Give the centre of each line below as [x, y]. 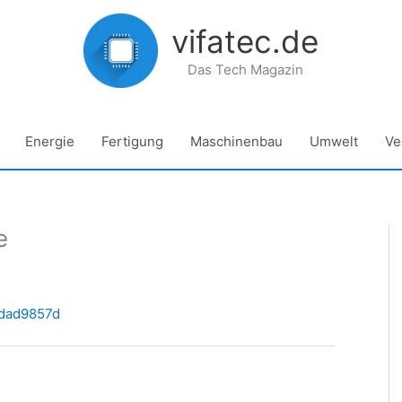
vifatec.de [245, 41]
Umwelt [334, 141]
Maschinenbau [236, 141]
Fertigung [132, 141]
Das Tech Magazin [245, 69]
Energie [50, 141]
